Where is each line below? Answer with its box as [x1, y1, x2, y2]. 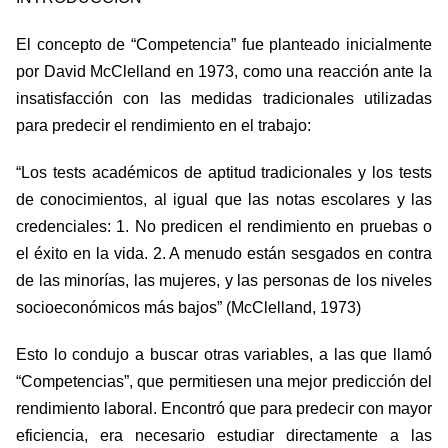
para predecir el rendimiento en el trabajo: [16, 117, 311, 135]
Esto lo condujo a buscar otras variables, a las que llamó [16, 346, 432, 364]
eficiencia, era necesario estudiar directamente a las [16, 427, 432, 445]
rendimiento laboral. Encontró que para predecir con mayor [16, 400, 432, 418]
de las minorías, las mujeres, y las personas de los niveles [16, 272, 432, 290]
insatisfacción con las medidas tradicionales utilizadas [16, 90, 432, 108]
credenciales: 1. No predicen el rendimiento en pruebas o [16, 218, 432, 236]
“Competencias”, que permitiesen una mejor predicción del [16, 373, 432, 391]
